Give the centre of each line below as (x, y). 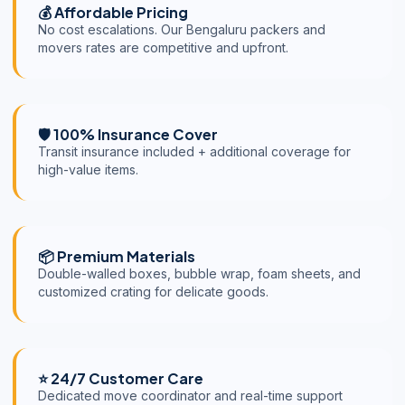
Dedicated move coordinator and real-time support (190, 395)
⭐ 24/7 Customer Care (121, 378)
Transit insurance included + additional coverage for (194, 151)
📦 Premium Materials (117, 256)
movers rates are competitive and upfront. (163, 47)
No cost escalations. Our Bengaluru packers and (182, 29)
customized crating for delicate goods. (153, 291)
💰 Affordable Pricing (113, 12)
